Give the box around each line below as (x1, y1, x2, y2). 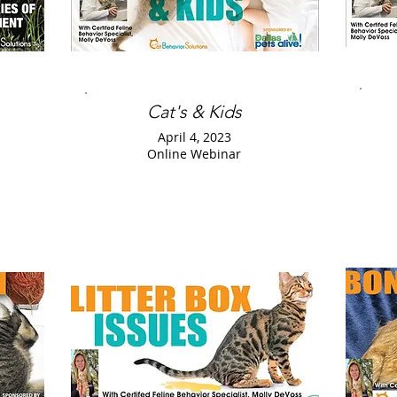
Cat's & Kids (146, 101, 242, 122)
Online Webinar (147, 145, 241, 162)
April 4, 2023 (157, 128, 231, 145)
